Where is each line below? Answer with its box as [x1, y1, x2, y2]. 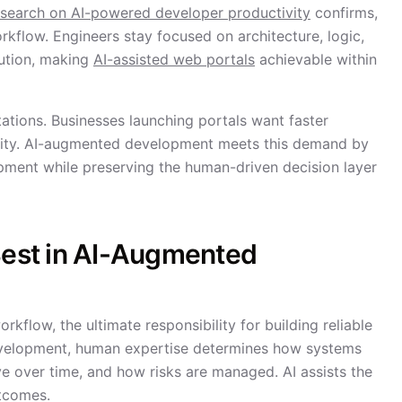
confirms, [310, 4, 378, 22]
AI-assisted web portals [93, 50, 255, 68]
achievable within [255, 50, 377, 68]
